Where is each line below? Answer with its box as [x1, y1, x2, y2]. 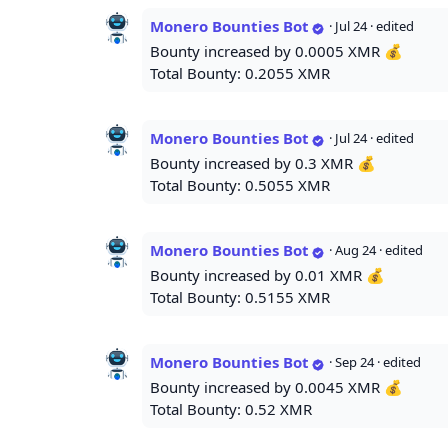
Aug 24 [335, 241, 376, 260]
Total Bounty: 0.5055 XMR [150, 175, 330, 196]
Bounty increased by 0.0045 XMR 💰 [150, 377, 403, 398]
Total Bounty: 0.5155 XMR [150, 287, 330, 308]
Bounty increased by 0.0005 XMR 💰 [150, 41, 403, 62]
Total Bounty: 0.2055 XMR [150, 63, 330, 84]
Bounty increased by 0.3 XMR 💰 [150, 153, 376, 174]
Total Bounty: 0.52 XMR [150, 399, 312, 420]
